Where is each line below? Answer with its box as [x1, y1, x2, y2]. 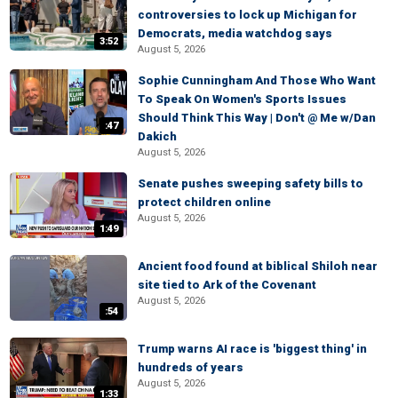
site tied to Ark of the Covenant [138, 278, 316, 291]
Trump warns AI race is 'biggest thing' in [138, 342, 367, 355]
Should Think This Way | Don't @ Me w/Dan [138, 111, 376, 124]
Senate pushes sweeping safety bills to [138, 177, 363, 190]
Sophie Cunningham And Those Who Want [138, 74, 376, 87]
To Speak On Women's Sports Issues [138, 92, 346, 106]
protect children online [138, 195, 271, 209]
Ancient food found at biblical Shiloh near [138, 259, 378, 273]
